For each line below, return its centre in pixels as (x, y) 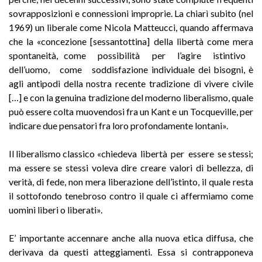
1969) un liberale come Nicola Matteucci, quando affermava (131, 27)
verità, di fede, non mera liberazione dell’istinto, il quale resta (131, 181)
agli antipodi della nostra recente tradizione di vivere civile (131, 83)
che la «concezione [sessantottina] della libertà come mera (131, 41)
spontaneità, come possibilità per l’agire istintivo (131, 55)
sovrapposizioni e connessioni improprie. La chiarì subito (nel (131, 13)
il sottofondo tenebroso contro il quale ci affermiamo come (131, 195)
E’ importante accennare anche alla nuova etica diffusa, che (131, 237)
